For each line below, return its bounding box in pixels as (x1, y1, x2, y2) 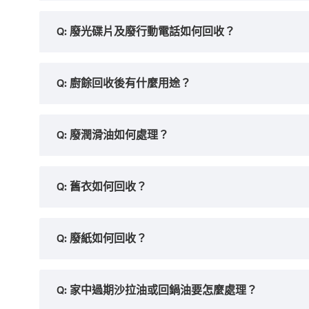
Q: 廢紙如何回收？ (57, 231, 147, 246)
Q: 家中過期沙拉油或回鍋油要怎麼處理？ (57, 283, 257, 297)
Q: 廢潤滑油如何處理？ (57, 128, 169, 142)
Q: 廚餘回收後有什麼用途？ (57, 76, 191, 90)
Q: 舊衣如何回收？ (57, 179, 147, 194)
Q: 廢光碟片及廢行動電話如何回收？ (57, 24, 235, 39)
